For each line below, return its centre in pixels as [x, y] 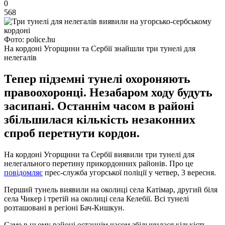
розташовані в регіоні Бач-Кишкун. [64, 207]
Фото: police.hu [30, 39]
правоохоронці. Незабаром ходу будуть [108, 92]
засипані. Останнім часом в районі [99, 106]
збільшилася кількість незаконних [100, 119]
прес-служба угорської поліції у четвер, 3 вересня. [129, 172]
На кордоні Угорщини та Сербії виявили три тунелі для [99, 154]
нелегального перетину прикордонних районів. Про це [99, 163]
